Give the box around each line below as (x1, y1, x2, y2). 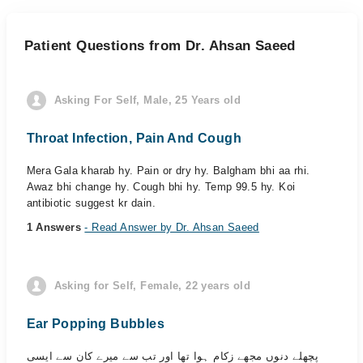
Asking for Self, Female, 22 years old (53, 280, 250, 292)
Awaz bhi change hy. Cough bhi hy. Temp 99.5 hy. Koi (26, 181, 296, 193)
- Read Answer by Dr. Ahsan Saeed (84, 221, 259, 233)
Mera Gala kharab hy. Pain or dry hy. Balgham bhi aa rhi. (26, 164, 310, 177)
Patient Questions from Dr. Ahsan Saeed (24, 38, 296, 53)
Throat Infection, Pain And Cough (26, 131, 241, 145)
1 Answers (26, 221, 85, 233)
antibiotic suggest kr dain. (26, 197, 156, 209)
